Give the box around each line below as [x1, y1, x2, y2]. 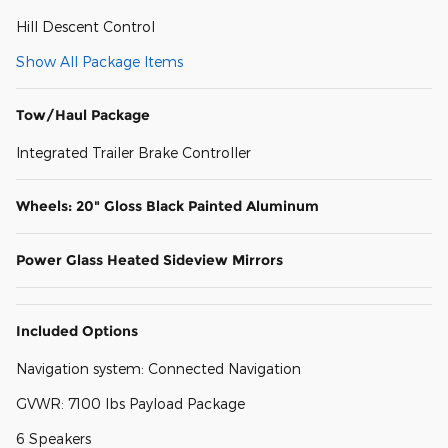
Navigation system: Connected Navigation [16, 360, 301, 378]
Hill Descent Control [16, 18, 155, 36]
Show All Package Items [16, 53, 183, 71]
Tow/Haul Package [16, 106, 150, 125]
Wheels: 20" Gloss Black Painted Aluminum [16, 197, 319, 216]
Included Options [16, 322, 138, 341]
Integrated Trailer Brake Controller [16, 144, 251, 162]
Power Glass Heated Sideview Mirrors [16, 251, 283, 270]
